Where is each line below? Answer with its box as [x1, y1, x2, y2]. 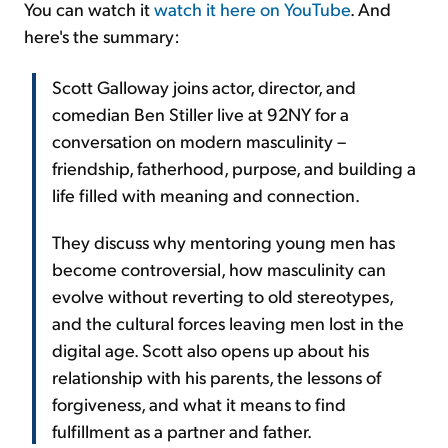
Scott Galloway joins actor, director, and [52, 74, 356, 98]
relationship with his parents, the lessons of [52, 364, 381, 388]
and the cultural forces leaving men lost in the [52, 310, 404, 334]
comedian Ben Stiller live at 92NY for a [52, 101, 349, 125]
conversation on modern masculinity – [52, 128, 346, 152]
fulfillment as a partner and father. [52, 418, 312, 442]
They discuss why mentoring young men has [52, 229, 395, 253]
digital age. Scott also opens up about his [52, 337, 369, 361]
